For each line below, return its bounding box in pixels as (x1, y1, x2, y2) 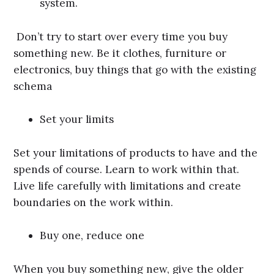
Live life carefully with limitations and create (13, 179, 242, 193)
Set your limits (40, 113, 114, 127)
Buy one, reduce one (40, 229, 145, 243)
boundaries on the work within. (13, 195, 177, 209)
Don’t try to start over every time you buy (13, 29, 228, 43)
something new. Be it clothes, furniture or (13, 46, 227, 60)
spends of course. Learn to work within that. (13, 162, 240, 176)
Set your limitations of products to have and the (13, 146, 258, 160)
